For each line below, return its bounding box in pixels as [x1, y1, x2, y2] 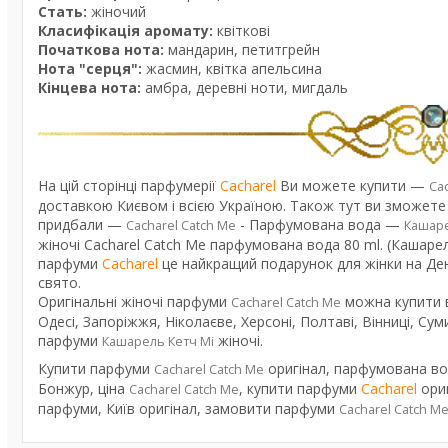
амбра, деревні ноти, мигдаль [141, 78, 348, 97]
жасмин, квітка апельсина [146, 59, 322, 78]
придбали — [38, 214, 126, 234]
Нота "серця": [38, 59, 146, 78]
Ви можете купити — [276, 175, 429, 195]
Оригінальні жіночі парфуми [38, 291, 231, 311]
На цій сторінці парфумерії [38, 175, 220, 195]
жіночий [91, 2, 146, 21]
